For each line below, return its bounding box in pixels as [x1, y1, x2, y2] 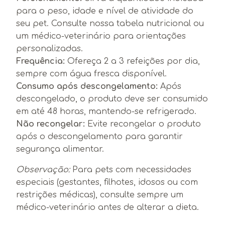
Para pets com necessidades [70, 165, 191, 174]
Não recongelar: [16, 119, 85, 129]
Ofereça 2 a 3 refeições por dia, [65, 56, 200, 66]
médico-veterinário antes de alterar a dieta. [16, 202, 199, 212]
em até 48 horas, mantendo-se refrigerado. [16, 106, 196, 116]
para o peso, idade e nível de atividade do [16, 6, 193, 16]
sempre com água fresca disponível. [16, 69, 167, 78]
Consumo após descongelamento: [16, 81, 158, 91]
